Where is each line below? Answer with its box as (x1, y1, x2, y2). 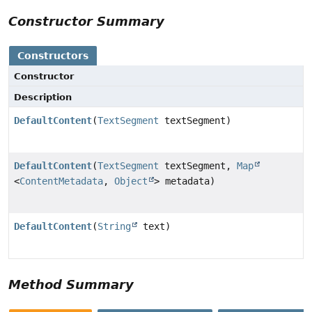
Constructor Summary (8, 14, 164, 29)
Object (114, 175, 148, 187)
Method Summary (8, 277, 134, 292)
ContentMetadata (19, 175, 103, 187)
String (97, 221, 131, 233)
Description (14, 92, 72, 103)
